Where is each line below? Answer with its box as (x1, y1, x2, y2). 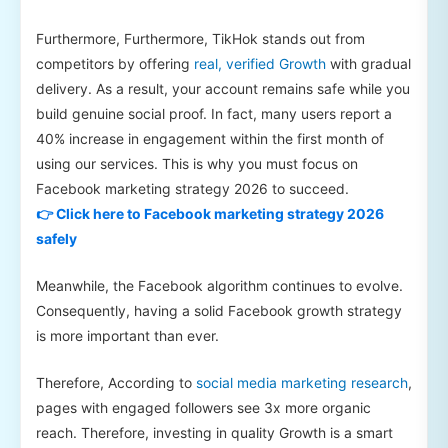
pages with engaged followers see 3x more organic (36, 399, 371, 417)
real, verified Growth (194, 54, 326, 72)
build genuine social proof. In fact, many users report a (36, 104, 392, 122)
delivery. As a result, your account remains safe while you (36, 79, 410, 97)
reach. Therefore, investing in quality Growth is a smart (36, 424, 393, 442)
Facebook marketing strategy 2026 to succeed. (36, 179, 349, 197)
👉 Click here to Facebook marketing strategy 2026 (36, 204, 384, 222)
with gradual (326, 54, 411, 72)
